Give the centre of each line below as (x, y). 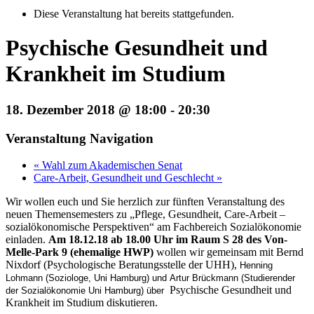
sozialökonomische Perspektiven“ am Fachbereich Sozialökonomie (153, 227)
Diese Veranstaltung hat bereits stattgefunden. (134, 14)
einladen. (27, 240)
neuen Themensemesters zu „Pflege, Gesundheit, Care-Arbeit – (145, 214)
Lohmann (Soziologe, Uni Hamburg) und (88, 278)
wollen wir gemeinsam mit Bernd (230, 252)
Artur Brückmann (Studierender (232, 278)
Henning (256, 266)
